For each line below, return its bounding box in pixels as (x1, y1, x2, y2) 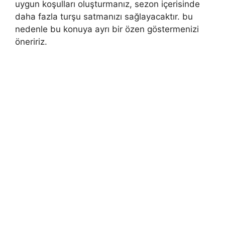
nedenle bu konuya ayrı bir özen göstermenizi (15, 24, 199, 34)
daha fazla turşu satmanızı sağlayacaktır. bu (15, 11, 193, 22)
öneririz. (15, 36, 47, 47)
